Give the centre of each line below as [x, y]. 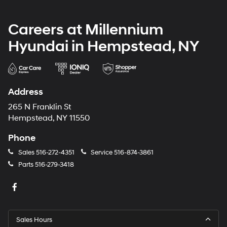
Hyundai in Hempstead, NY [104, 46]
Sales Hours [34, 220]
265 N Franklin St [40, 107]
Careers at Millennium [86, 29]
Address [26, 92]
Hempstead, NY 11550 [49, 118]
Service [102, 152]
